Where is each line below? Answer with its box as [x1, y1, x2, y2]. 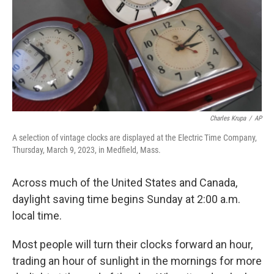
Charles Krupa [210, 114, 246, 122]
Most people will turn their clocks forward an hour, [12, 238, 253, 251]
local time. [12, 209, 62, 222]
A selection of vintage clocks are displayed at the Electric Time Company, [12, 133, 257, 143]
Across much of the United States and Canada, [12, 176, 237, 189]
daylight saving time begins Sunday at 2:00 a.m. [12, 193, 240, 206]
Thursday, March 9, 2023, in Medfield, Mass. [12, 145, 161, 155]
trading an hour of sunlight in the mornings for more [12, 254, 262, 267]
